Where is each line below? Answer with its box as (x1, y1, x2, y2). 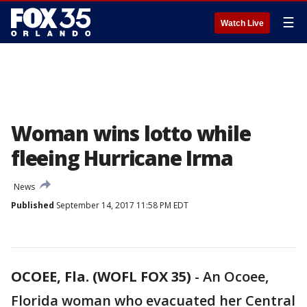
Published (11, 199, 54, 211)
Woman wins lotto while (11, 119, 251, 147)
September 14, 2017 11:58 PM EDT (54, 199, 188, 211)
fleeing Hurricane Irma (11, 144, 233, 172)
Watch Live (221, 19, 264, 28)
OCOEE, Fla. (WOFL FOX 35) (11, 267, 191, 286)
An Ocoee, (203, 267, 269, 286)
